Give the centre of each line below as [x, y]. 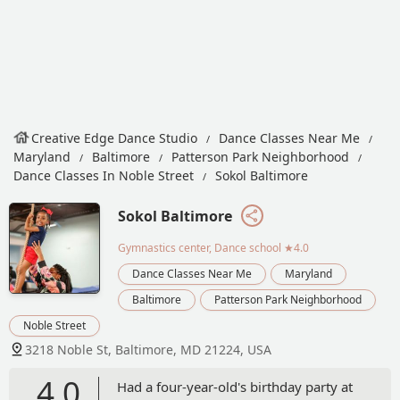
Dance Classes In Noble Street [104, 175]
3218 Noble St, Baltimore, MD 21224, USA [148, 349]
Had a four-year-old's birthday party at [235, 386]
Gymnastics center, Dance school [200, 247]
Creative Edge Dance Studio [114, 138]
